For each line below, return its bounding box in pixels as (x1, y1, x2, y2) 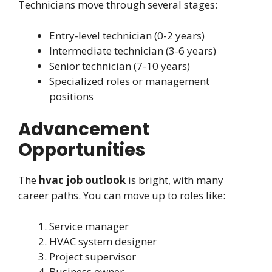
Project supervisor (49, 249, 136, 263)
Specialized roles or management (49, 73, 209, 88)
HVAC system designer (49, 234, 157, 248)
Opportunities (18, 138, 145, 163)
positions (49, 89, 93, 103)
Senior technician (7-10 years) (49, 58, 190, 73)
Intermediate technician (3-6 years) (49, 43, 216, 58)
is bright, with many (126, 173, 223, 188)
